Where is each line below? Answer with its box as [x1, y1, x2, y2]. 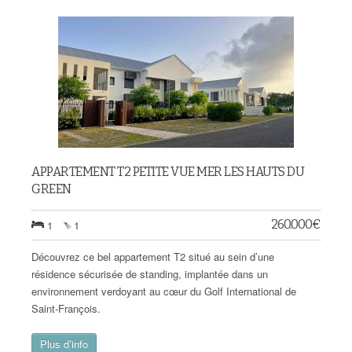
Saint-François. [31, 301, 101, 316]
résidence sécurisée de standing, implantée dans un [31, 266, 268, 281]
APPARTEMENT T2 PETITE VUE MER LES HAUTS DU [31, 164, 304, 179]
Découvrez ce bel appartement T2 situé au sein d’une [31, 249, 274, 264]
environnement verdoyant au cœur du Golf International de [31, 284, 296, 299]
